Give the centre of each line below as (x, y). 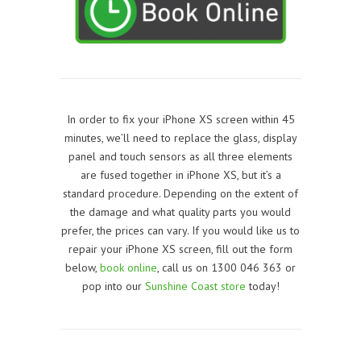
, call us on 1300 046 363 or (226, 267)
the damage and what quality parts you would (180, 212)
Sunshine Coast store (195, 286)
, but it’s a (259, 174)
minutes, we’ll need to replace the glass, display (180, 137)
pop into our (113, 286)
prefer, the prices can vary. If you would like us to (180, 230)
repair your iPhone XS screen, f (145, 249)
